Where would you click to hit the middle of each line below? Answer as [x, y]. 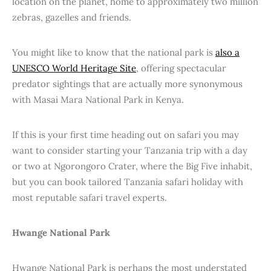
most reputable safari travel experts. [90, 198]
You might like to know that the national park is [114, 52]
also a [227, 52]
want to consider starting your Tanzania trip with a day [130, 150]
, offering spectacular [181, 68]
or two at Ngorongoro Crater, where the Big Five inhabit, [132, 166]
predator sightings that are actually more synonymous [127, 84]
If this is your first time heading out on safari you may [126, 135]
